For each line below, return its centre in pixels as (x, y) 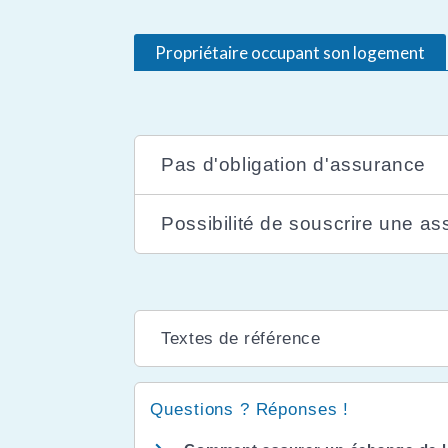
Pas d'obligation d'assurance (293, 164)
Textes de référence (241, 338)
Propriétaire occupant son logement (290, 53)
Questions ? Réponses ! (250, 409)
